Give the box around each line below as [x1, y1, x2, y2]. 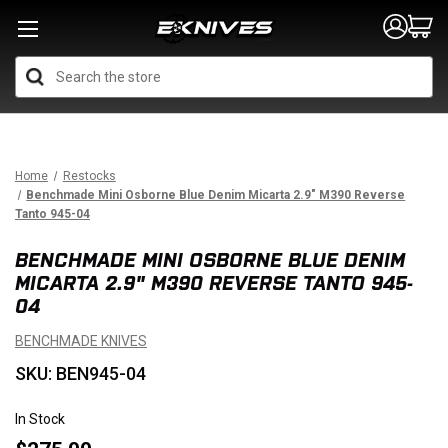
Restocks [62, 169, 116, 183]
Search [224, 58, 269, 75]
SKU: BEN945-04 [15, 363, 146, 384]
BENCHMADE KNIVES [15, 333, 147, 349]
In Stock [15, 411, 65, 427]
